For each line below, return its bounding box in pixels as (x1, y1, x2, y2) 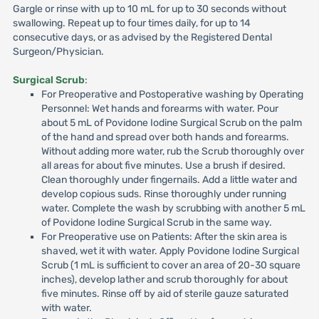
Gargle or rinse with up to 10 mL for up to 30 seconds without (12, 3, 286, 15)
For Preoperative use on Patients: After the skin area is (41, 231, 287, 243)
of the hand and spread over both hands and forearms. (41, 131, 289, 143)
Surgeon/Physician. (12, 46, 104, 58)
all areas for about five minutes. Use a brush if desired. (41, 159, 286, 172)
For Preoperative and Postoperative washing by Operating (41, 88, 303, 100)
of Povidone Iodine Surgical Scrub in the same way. (41, 216, 272, 229)
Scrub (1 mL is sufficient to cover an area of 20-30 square (41, 259, 300, 271)
